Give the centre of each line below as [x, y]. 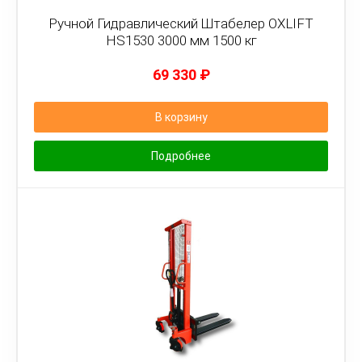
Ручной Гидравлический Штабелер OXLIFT [181, 23]
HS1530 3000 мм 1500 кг [181, 40]
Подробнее [181, 156]
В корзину [181, 117]
